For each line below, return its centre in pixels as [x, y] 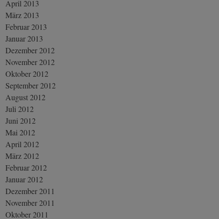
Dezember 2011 [30, 191]
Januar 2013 [24, 38]
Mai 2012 [21, 132]
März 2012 [22, 155]
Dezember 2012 [30, 50]
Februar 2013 [26, 26]
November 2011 [30, 202]
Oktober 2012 [27, 73]
